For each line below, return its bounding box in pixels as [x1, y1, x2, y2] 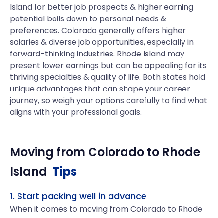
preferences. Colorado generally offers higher [10, 25, 186, 36]
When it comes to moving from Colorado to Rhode [10, 203, 202, 215]
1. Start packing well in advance [10, 190, 146, 202]
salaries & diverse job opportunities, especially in [10, 36, 194, 48]
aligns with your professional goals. [10, 107, 142, 118]
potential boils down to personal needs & [10, 13, 166, 24]
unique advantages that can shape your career [10, 83, 190, 94]
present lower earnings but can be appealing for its [10, 60, 207, 71]
